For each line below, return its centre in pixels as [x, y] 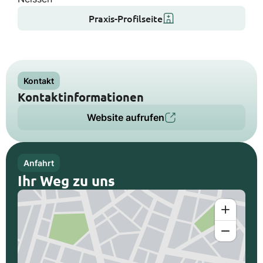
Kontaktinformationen [81, 97]
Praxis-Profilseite [126, 18]
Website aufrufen [126, 117]
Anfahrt [39, 163]
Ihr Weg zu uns [66, 181]
